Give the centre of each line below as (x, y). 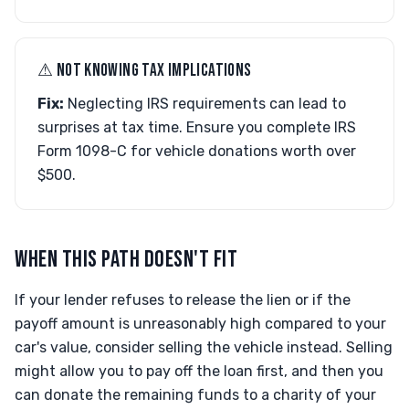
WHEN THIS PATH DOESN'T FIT (126, 260)
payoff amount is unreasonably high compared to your (200, 324)
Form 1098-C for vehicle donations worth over (197, 151)
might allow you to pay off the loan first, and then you (199, 371)
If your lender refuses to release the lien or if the (183, 300)
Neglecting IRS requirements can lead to (205, 104)
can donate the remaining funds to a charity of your (195, 395)
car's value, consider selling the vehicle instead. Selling (204, 347)
